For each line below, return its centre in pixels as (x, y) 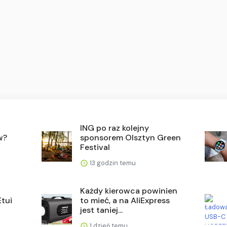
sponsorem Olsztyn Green (131, 137)
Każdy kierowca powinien (129, 191)
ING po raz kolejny (115, 128)
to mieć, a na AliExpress (125, 200)
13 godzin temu (112, 163)
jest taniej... (102, 210)
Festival (95, 147)
